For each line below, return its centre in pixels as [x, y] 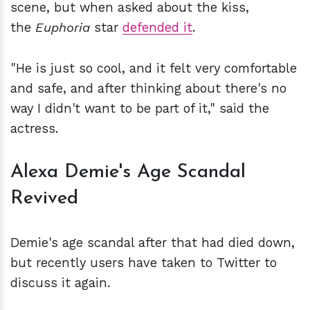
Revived [44, 199]
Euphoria [63, 28]
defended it [157, 28]
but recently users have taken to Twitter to [144, 263]
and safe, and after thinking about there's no [148, 89]
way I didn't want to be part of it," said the [140, 109]
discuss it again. [62, 283]
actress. [36, 129]
